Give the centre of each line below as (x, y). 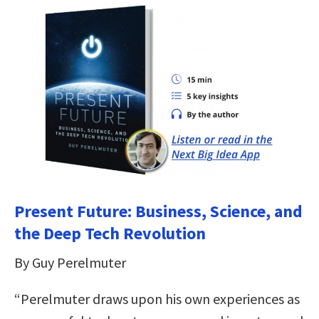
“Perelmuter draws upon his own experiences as (157, 298)
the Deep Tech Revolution (110, 233)
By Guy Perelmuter (70, 262)
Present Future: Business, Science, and (158, 211)
